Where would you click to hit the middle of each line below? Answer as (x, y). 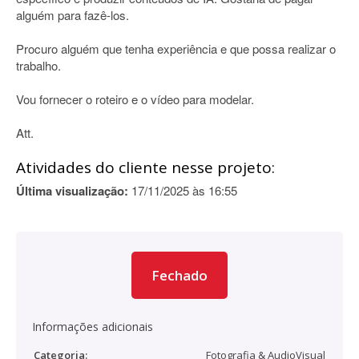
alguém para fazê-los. (73, 15)
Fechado (179, 275)
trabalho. (38, 65)
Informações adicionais (93, 327)
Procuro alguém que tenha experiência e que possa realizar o (176, 48)
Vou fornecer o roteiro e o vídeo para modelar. (135, 99)
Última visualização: (72, 191)
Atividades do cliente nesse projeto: (145, 167)
